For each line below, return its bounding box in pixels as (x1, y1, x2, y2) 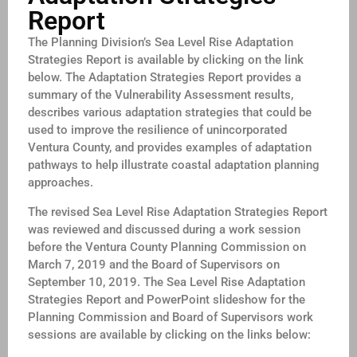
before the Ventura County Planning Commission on (28, 239, 306, 254)
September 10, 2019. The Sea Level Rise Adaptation (28, 274, 305, 289)
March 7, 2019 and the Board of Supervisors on (28, 257, 280, 272)
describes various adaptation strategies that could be (28, 105, 312, 120)
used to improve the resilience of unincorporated (28, 123, 287, 138)
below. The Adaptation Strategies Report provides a (28, 70, 301, 85)
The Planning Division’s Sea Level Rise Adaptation (28, 35, 293, 50)
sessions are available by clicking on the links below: (28, 327, 311, 342)
